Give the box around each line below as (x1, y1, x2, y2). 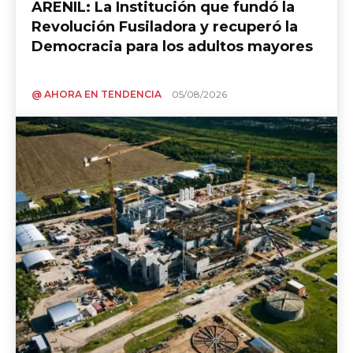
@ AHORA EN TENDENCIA (32, 88, 162, 101)
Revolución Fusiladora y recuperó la (32, 18, 298, 36)
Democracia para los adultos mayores (32, 38, 313, 56)
